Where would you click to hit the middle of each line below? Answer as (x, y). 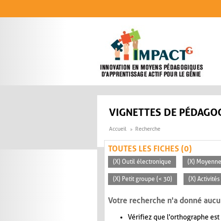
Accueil (118, 129)
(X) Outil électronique (142, 162)
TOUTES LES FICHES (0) (150, 149)
